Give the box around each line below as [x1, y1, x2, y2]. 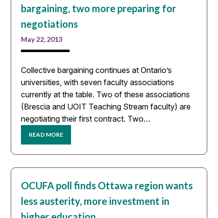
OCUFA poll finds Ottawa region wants [21, 180, 193, 192]
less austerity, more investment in [21, 195, 170, 207]
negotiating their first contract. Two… [21, 113, 151, 124]
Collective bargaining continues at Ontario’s [21, 65, 172, 75]
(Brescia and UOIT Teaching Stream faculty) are [21, 101, 191, 111]
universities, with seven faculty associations [21, 77, 175, 87]
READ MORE [29, 130, 64, 138]
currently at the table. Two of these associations [21, 89, 190, 99]
